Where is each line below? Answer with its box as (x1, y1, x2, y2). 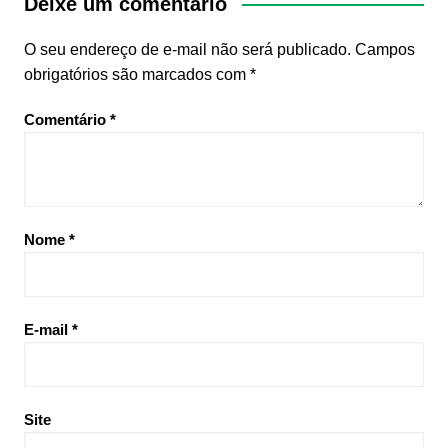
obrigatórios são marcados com (23, 65, 250, 83)
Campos (354, 40, 415, 58)
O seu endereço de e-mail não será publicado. (23, 40, 351, 58)
